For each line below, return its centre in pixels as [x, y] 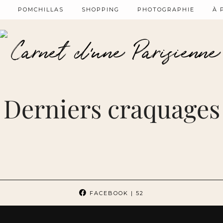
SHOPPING [101, 9]
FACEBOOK [108, 193]
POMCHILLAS [41, 9]
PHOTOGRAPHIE [166, 9]
